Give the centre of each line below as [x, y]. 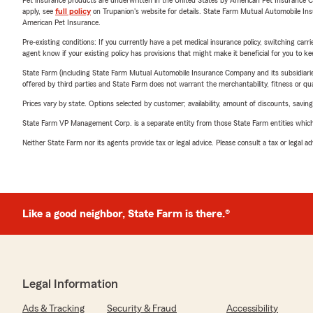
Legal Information [70, 284]
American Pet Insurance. [61, 22]
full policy [73, 11]
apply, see [39, 11]
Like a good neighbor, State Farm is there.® [126, 214]
